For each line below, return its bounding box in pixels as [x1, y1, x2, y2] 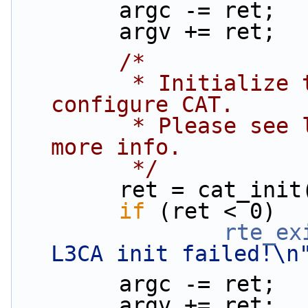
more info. [51, 135, 181, 159]
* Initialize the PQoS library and [14, 71, 132, 96]
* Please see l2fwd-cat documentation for [14, 113, 132, 138]
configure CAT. [51, 92, 234, 117]
